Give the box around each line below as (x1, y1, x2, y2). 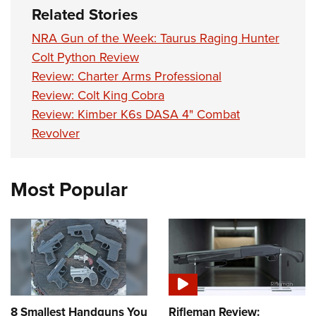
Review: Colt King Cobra (32, 85, 164, 104)
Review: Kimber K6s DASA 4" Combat (32, 104, 240, 123)
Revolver (32, 123, 80, 142)
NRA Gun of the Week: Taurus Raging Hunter (32, 28, 279, 47)
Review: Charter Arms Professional (32, 66, 221, 85)
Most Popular (11, 174, 128, 204)
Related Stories (32, 2, 138, 26)
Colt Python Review (32, 47, 139, 66)
